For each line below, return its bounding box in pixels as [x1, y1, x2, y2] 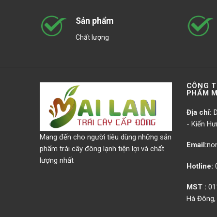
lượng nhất [40, 155, 74, 165]
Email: [186, 140, 207, 150]
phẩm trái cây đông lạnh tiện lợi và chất [40, 144, 164, 153]
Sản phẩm [76, 16, 113, 26]
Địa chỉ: [186, 108, 212, 117]
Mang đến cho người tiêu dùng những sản [40, 132, 171, 141]
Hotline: [186, 161, 213, 170]
